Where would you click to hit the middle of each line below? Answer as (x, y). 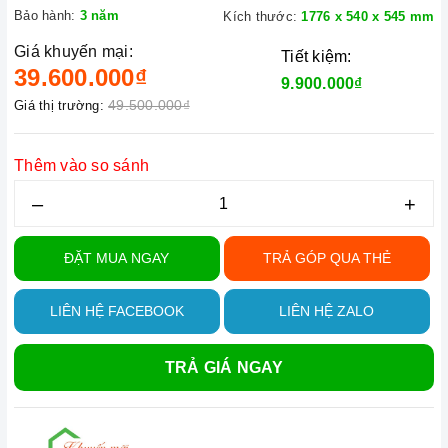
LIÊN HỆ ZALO (327, 311)
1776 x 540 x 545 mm (367, 16)
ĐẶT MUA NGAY (117, 258)
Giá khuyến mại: (73, 51)
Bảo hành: (45, 15)
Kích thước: (260, 16)
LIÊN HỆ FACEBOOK (116, 311)
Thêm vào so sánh (81, 165)
